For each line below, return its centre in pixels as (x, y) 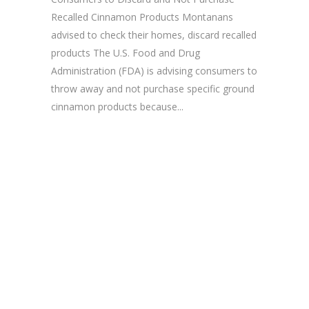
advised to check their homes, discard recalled (154, 34)
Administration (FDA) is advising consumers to (154, 70)
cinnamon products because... (117, 106)
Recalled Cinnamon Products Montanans (142, 17)
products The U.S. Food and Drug (126, 52)
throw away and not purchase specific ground (153, 88)
